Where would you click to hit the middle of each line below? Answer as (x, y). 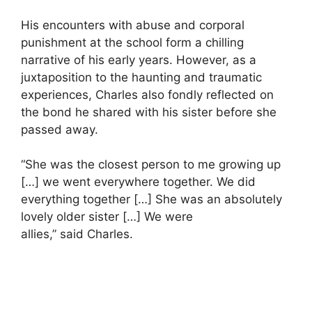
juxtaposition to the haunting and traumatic (141, 77)
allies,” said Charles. (77, 234)
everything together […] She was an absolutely (151, 200)
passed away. (60, 129)
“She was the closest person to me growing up (151, 165)
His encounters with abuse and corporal (133, 25)
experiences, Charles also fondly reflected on (147, 94)
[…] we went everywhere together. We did (138, 182)
